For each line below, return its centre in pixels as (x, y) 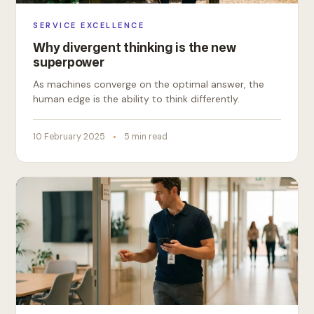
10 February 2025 (69, 137)
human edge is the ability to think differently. (137, 99)
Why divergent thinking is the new (135, 47)
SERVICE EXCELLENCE (89, 25)
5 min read (146, 137)
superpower (69, 62)
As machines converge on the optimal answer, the (149, 84)
